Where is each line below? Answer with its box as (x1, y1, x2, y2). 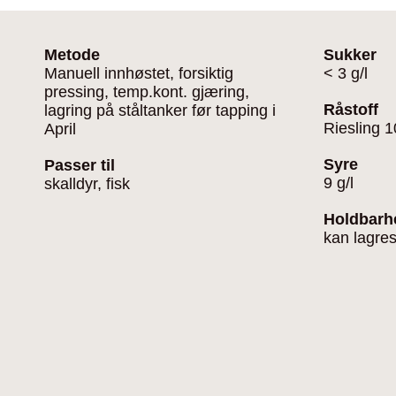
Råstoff (324, 101, 378, 118)
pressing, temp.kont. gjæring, (44, 83, 249, 101)
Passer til (44, 156, 115, 174)
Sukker (324, 46, 377, 64)
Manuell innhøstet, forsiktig (44, 65, 233, 82)
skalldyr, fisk (44, 175, 130, 193)
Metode (44, 46, 100, 64)
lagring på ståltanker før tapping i (44, 102, 276, 119)
